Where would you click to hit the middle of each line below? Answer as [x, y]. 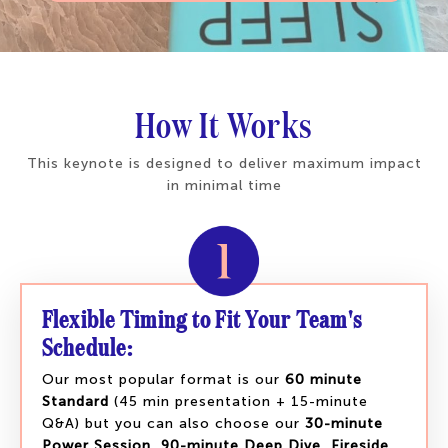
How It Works [224, 124]
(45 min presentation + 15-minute [238, 401]
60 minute [323, 379]
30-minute [343, 423]
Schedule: [87, 346]
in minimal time [224, 186]
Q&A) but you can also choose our [173, 423]
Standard [75, 401]
